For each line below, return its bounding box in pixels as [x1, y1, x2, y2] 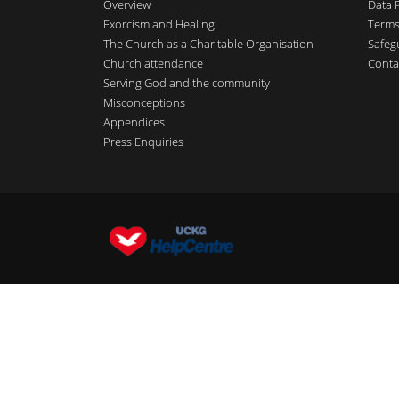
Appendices [102, 114, 165, 130]
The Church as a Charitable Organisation [102, 36, 313, 52]
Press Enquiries [102, 134, 183, 150]
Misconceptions [102, 94, 185, 110]
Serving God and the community [102, 75, 270, 91]
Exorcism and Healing [102, 16, 215, 32]
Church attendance [102, 55, 203, 71]
